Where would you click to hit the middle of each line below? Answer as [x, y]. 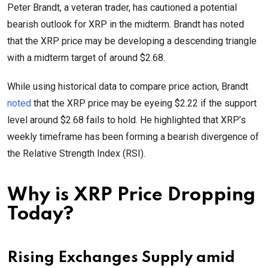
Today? [40, 215]
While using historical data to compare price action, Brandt [128, 87]
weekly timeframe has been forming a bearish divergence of [133, 137]
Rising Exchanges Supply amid [121, 258]
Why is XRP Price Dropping [131, 196]
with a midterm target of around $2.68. [86, 58]
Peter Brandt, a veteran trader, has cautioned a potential [122, 8]
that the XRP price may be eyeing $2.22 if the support [144, 103]
